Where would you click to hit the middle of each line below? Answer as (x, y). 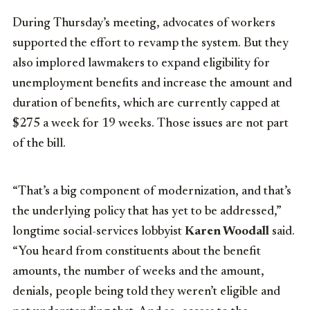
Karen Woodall (227, 231)
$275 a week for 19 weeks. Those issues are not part (151, 124)
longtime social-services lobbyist (99, 231)
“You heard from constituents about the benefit (137, 252)
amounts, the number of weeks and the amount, (138, 272)
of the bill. (39, 144)
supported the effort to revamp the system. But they (151, 43)
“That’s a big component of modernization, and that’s (152, 191)
